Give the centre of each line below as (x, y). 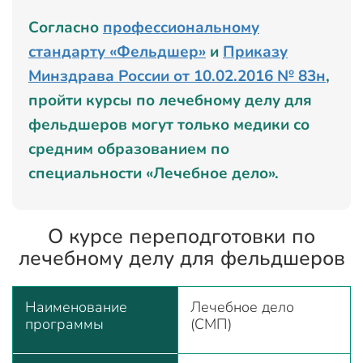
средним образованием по (129, 149)
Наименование (76, 307)
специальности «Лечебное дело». (156, 173)
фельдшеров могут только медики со (169, 125)
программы (64, 324)
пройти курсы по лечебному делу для (170, 100)
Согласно (66, 28)
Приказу (255, 52)
